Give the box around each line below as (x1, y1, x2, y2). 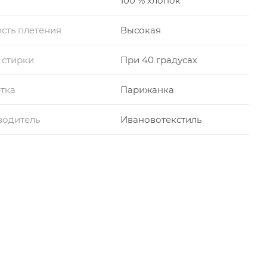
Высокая (120, 24, 161, 36)
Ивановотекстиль (120, 113, 201, 125)
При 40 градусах (120, 54, 197, 66)
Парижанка (120, 83, 174, 95)
